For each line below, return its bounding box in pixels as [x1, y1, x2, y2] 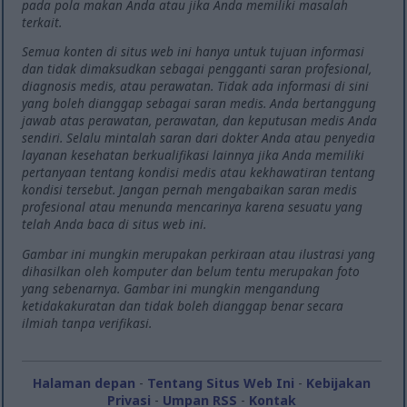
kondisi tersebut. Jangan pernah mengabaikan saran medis [22, 181, 358, 199]
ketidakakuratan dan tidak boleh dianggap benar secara [22, 296, 344, 314]
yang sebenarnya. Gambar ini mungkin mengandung [22, 279, 321, 297]
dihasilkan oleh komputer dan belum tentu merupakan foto [22, 262, 361, 280]
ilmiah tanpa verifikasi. [22, 313, 153, 332]
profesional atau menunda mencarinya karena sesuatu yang [22, 198, 363, 216]
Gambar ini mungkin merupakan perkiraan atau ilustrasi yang [22, 244, 376, 263]
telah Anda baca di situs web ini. [22, 215, 207, 233]
